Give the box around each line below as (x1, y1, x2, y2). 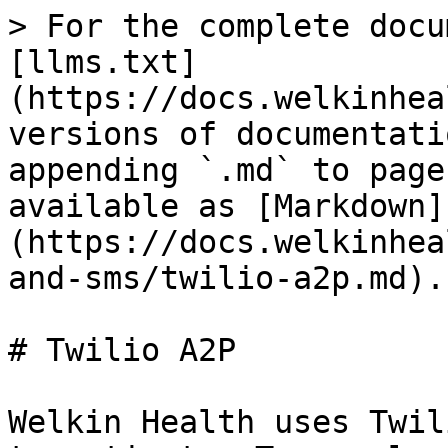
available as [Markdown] (8, 188, 445, 224)
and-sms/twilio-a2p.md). (8, 260, 445, 296)
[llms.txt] (8, 44, 198, 80)
